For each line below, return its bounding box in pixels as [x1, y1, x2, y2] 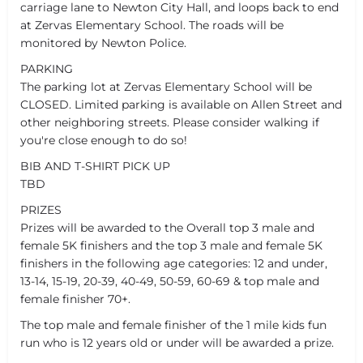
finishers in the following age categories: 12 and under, [20, 256, 327, 271]
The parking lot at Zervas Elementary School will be [20, 79, 312, 94]
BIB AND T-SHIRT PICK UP [20, 159, 170, 173]
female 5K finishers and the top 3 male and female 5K [20, 238, 322, 253]
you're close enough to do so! [20, 133, 187, 147]
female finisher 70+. [20, 292, 130, 306]
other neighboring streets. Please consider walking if [20, 115, 319, 130]
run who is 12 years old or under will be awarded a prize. [20, 335, 334, 350]
